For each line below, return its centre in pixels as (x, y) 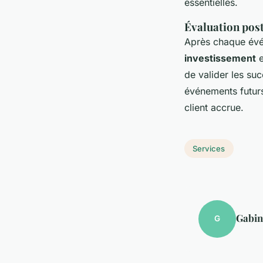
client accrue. (214, 107)
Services (209, 148)
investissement (220, 58)
